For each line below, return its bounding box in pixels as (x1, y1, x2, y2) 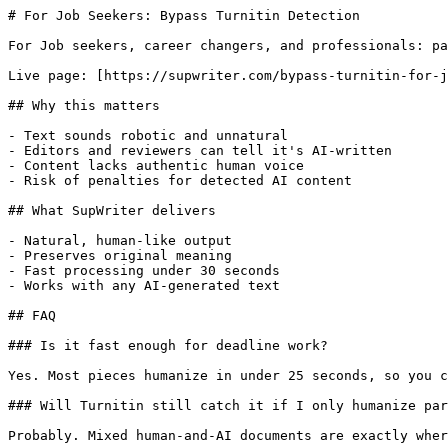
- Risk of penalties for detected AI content (8, 173, 352, 188)
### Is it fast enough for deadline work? (8, 338, 328, 353)
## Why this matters (8, 98, 160, 113)
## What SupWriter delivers (8, 203, 216, 218)
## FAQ (8, 308, 56, 323)
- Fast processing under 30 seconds (8, 263, 280, 278)
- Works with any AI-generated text (8, 278, 280, 293)
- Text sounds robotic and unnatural (8, 128, 288, 143)
